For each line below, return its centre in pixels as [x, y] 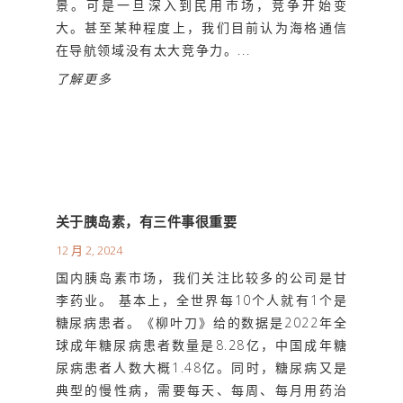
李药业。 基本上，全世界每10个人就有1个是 [201, 300]
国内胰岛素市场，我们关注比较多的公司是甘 [201, 278]
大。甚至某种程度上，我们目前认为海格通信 [201, 27]
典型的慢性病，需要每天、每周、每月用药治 [201, 390]
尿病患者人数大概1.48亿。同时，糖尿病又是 [201, 368]
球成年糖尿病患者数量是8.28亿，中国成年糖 [201, 345]
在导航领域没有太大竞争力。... [153, 49]
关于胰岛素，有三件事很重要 [146, 222]
